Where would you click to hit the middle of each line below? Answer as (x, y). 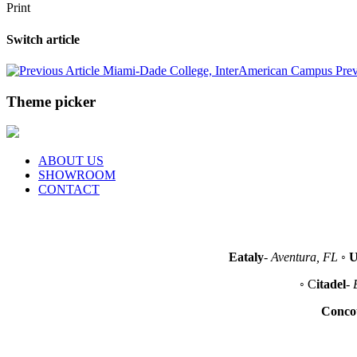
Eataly (246, 257)
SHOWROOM (77, 175)
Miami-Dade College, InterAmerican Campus (218, 70)
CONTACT (69, 190)
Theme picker (51, 101)
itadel (331, 284)
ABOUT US (71, 161)
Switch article (43, 39)
